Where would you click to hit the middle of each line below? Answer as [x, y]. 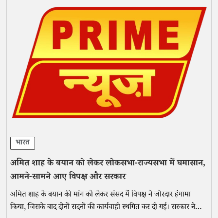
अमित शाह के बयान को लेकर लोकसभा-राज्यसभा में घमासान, [108, 164]
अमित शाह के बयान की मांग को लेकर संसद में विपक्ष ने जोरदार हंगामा [100, 195]
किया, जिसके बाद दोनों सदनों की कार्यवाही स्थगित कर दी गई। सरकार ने [103, 208]
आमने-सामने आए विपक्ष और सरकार [68, 177]
